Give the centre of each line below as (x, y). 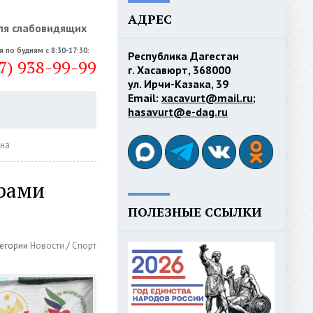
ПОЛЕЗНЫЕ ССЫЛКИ (195, 212)
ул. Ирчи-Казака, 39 (178, 84)
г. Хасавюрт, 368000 (179, 70)
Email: (145, 98)
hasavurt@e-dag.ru (178, 112)
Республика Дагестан (183, 56)
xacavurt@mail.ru (207, 98)
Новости (47, 246)
